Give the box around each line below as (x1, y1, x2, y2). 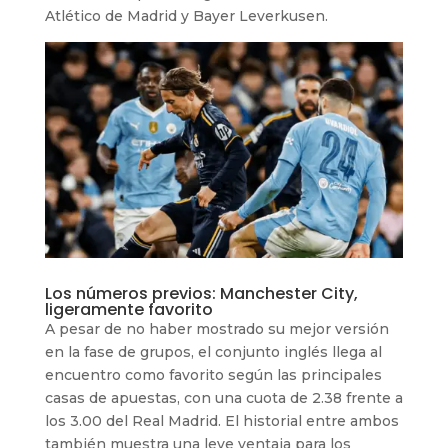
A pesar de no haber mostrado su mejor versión (44, 319, 389, 338)
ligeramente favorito (44, 297, 213, 321)
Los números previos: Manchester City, (44, 281, 358, 305)
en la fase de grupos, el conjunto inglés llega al (44, 342, 382, 361)
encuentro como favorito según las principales (44, 365, 382, 384)
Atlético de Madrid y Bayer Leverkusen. (44, 6, 328, 25)
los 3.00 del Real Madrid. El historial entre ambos (44, 411, 399, 430)
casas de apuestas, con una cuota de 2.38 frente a (44, 388, 403, 407)
